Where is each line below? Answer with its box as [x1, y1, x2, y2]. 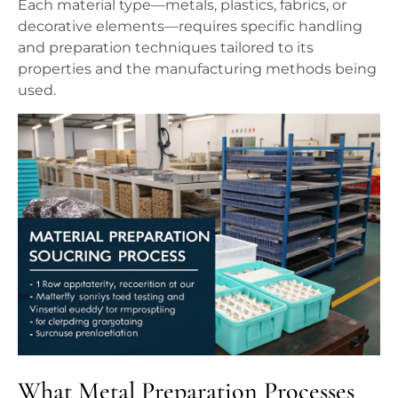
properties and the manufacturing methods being [18, 60, 377, 77]
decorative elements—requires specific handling [18, 17, 362, 35]
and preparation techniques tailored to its [18, 38, 314, 56]
